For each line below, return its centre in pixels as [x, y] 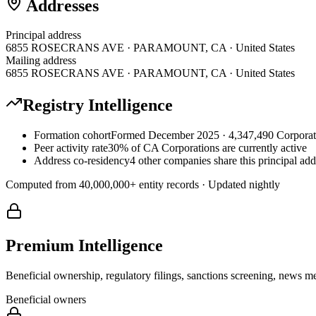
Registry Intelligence [98, 105]
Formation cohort [72, 135]
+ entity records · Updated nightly [205, 185]
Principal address [43, 35]
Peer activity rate [71, 148]
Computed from [42, 185]
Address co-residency [82, 161]
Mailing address [41, 61]
